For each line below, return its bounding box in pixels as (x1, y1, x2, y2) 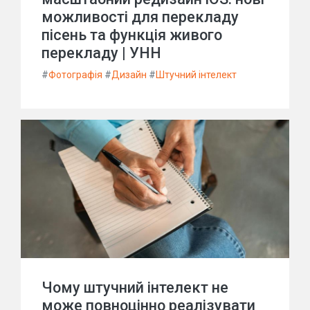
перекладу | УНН (42, 44, 161, 62)
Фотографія (48, 69, 102, 80)
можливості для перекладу (42, 8, 239, 26)
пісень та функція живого (42, 26, 222, 44)
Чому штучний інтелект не (42, 279, 228, 296)
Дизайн (111, 69, 147, 80)
